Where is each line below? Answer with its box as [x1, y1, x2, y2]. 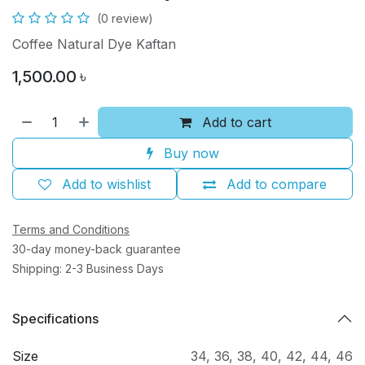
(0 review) [97, 11, 153, 26]
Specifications [12, 310, 99, 327]
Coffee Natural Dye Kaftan [12, 36, 176, 53]
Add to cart [198, 114, 272, 131]
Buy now [159, 145, 219, 162]
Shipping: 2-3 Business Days [12, 262, 164, 276]
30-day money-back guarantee [12, 242, 181, 257]
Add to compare [226, 176, 327, 193]
